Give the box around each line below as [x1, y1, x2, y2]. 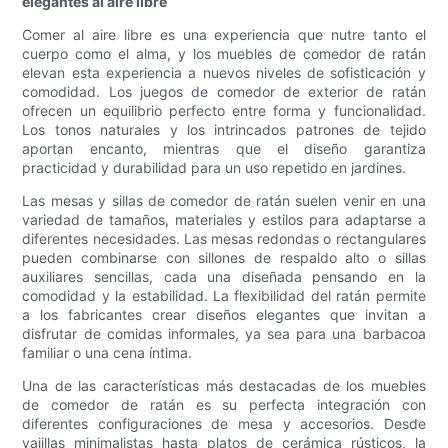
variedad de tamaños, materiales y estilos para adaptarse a [22, 211, 426, 229]
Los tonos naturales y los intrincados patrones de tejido [22, 121, 426, 139]
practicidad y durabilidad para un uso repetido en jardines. [22, 159, 407, 177]
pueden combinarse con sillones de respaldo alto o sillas [22, 249, 426, 267]
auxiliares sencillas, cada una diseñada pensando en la [22, 268, 426, 286]
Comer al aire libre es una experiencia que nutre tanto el [22, 26, 426, 44]
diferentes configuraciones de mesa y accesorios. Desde [22, 415, 426, 433]
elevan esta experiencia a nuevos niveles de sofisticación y [22, 64, 426, 82]
